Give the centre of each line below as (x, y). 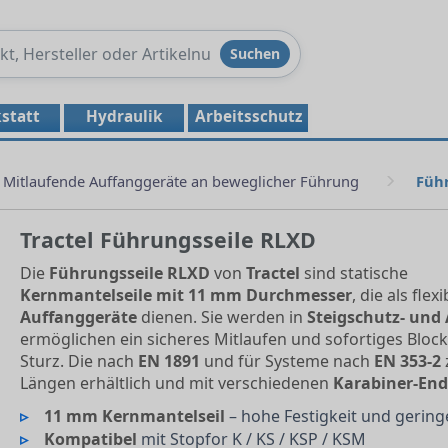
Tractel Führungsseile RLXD (167, 239)
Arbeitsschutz (248, 116)
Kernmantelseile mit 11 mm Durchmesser (185, 295)
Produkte (107, 49)
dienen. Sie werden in (221, 317)
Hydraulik (124, 116)
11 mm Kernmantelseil (135, 415)
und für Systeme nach (286, 361)
